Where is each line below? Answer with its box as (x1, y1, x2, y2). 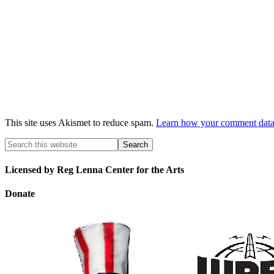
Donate (5, 188, 35, 199)
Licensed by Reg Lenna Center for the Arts (5, 164, 184, 175)
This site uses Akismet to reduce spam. (5, 117, 156, 128)
